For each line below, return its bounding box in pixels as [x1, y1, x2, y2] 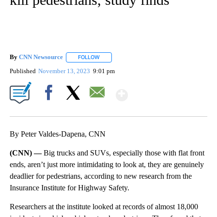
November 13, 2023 [38, 67, 92, 75]
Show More [127, 82, 204, 100]
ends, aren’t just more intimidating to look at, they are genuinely [10, 160, 204, 169]
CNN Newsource [19, 53, 63, 61]
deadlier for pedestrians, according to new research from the [10, 171, 192, 180]
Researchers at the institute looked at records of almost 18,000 [10, 202, 198, 211]
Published [10, 67, 36, 75]
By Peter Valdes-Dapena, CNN [10, 129, 106, 138]
